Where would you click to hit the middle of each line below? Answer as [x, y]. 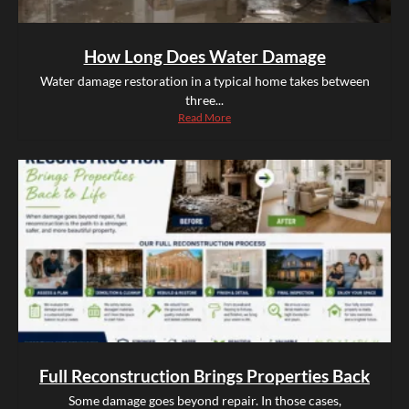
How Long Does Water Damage [204, 57]
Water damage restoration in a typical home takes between [204, 81]
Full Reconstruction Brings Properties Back [204, 376]
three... [204, 100]
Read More [204, 118]
